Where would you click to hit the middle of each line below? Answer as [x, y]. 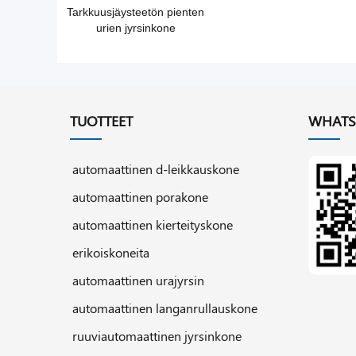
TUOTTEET [101, 121]
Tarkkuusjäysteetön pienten [135, 12]
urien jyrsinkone [135, 28]
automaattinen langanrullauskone [165, 308]
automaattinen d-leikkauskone [156, 169]
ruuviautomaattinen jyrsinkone [157, 336]
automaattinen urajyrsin [138, 280]
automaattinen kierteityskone [153, 224]
